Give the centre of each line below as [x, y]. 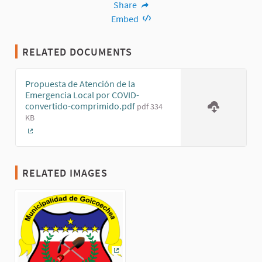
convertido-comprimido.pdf [81, 106]
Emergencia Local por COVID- [82, 95]
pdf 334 [150, 107]
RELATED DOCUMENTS [77, 52]
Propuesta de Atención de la [80, 84]
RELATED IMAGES [65, 173]
